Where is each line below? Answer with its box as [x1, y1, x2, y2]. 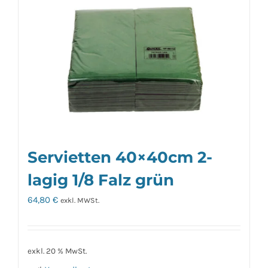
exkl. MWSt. [60, 196, 99, 205]
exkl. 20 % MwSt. [28, 246, 87, 255]
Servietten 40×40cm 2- [28, 147, 212, 166]
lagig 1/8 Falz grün [28, 170, 174, 189]
